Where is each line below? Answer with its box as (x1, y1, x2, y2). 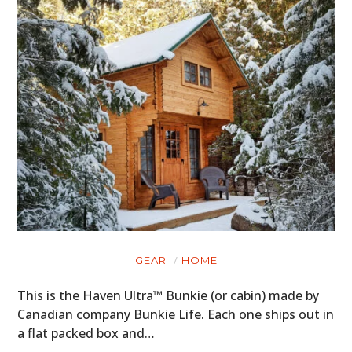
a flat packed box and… (17, 324, 156, 343)
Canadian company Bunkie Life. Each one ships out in (17, 306, 335, 324)
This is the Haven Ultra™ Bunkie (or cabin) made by (17, 287, 320, 305)
